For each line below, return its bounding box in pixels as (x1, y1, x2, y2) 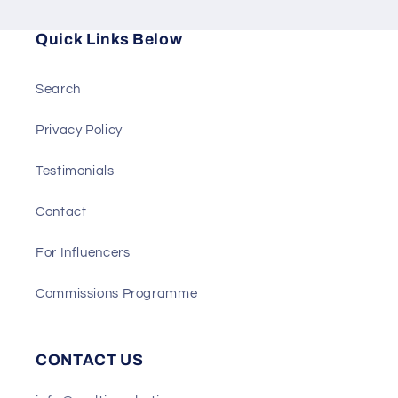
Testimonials (36, 163, 115, 178)
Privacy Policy (36, 123, 123, 137)
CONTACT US (36, 352, 144, 370)
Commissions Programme (36, 286, 198, 300)
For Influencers (36, 245, 131, 259)
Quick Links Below (36, 31, 183, 49)
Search (36, 82, 81, 96)
